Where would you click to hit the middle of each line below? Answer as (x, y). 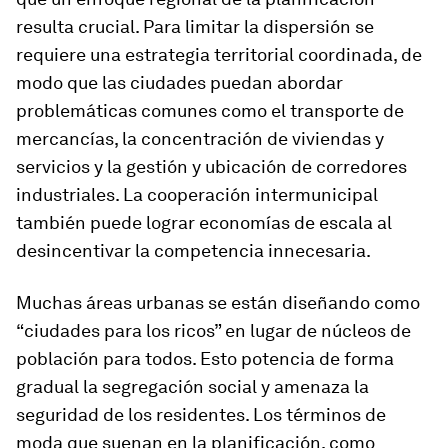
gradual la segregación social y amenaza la (192, 386)
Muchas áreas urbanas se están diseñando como (218, 302)
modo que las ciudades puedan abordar (179, 82)
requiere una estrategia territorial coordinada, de (219, 54)
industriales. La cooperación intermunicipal (197, 194)
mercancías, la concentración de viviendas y (200, 138)
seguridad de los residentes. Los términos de (201, 414)
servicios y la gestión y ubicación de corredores (211, 166)
